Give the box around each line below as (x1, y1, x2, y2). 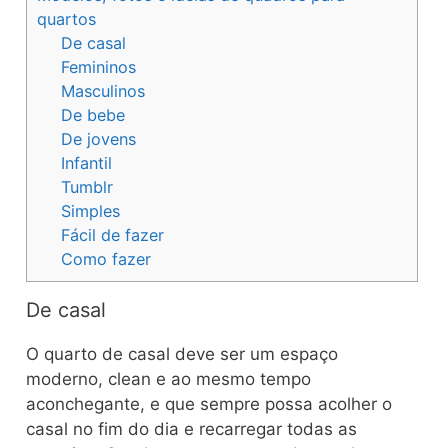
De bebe (61, 104, 126, 125)
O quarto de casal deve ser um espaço (26, 343, 338, 364)
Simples (61, 200, 121, 221)
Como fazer (61, 248, 152, 269)
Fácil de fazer (61, 224, 165, 245)
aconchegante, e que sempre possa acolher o (26, 393, 392, 414)
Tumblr (61, 176, 114, 197)
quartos (37, 8, 96, 29)
